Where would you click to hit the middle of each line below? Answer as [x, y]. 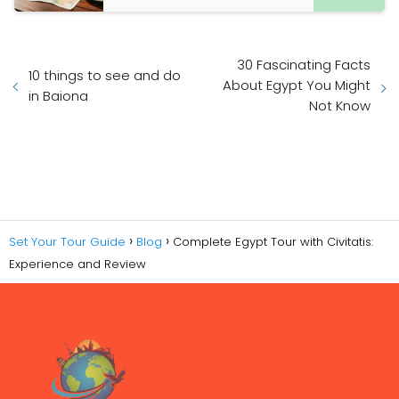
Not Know [340, 106]
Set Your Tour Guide [67, 242]
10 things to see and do [105, 75]
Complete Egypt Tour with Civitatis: [273, 242]
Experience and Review [77, 264]
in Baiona [58, 95]
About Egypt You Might [297, 85]
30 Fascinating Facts [304, 65]
